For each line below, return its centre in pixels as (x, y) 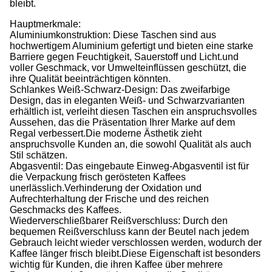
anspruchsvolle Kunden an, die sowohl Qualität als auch (131, 144)
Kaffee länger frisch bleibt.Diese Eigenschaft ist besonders (135, 253)
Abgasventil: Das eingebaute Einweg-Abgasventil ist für (129, 166)
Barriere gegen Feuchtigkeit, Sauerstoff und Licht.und (124, 57)
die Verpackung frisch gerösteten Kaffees (98, 177)
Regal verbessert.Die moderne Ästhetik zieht (106, 133)
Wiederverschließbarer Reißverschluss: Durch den (119, 221)
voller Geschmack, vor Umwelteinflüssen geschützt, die (128, 68)
